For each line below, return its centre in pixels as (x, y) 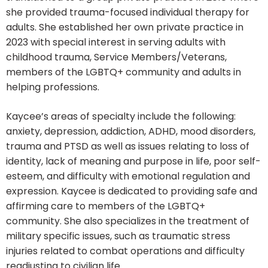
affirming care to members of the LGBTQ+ (106, 206)
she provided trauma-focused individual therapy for (128, 13)
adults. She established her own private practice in (125, 28)
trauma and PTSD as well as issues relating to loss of (128, 147)
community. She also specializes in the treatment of (128, 221)
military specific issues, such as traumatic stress (118, 236)
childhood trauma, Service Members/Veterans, (116, 57)
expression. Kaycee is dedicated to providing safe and (132, 191)
